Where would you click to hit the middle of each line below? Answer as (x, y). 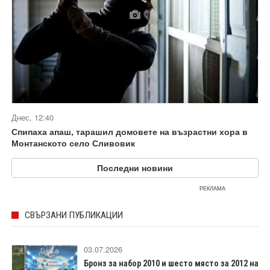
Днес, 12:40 (33, 118)
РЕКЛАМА (212, 189)
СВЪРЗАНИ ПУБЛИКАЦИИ (74, 215)
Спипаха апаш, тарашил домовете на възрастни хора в (130, 132)
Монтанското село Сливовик (73, 143)
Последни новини (135, 168)
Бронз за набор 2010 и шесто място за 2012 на (171, 264)
